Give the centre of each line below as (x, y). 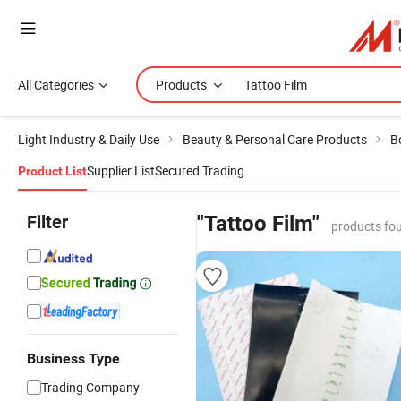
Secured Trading (200, 171)
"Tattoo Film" (258, 224)
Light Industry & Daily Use (89, 139)
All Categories (56, 85)
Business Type (73, 358)
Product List (52, 171)
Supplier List (121, 171)
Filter (47, 222)
